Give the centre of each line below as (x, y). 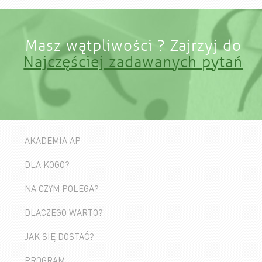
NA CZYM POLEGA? (62, 188)
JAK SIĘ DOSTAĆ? (60, 236)
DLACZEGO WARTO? (64, 212)
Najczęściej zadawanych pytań (133, 62)
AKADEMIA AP (53, 140)
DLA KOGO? (47, 164)
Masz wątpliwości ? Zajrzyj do (133, 46)
